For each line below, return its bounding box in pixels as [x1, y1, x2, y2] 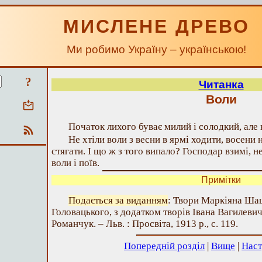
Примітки [201, 175, 241, 185]
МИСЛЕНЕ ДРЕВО [63, 16, 250, 37]
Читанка [198, 78, 244, 91]
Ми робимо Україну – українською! [67, 43, 246, 56]
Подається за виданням [68, 195, 168, 206]
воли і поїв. [51, 157, 99, 168]
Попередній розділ [124, 240, 205, 251]
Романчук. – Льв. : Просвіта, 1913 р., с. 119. [51, 218, 238, 229]
